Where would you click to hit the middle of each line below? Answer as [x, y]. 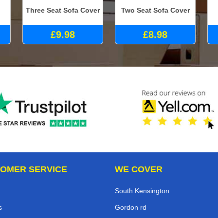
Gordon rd [131, 208]
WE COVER [139, 170]
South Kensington [142, 191]
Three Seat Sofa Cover [63, 10]
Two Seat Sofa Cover [155, 10]
